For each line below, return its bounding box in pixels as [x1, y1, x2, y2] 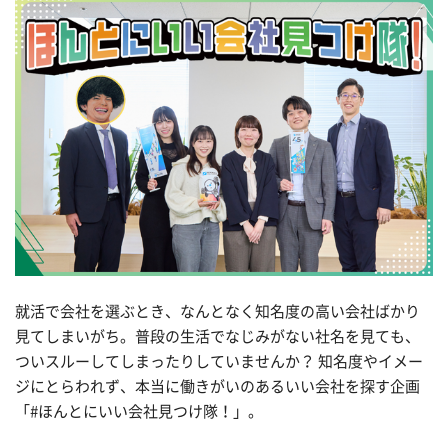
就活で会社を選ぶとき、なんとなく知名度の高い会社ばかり [15, 303, 420, 319]
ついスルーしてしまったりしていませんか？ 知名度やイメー [15, 353, 423, 369]
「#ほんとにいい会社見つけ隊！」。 [15, 403, 263, 419]
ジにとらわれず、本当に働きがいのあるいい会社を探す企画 [15, 378, 420, 394]
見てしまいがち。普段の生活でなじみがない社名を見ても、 [15, 328, 420, 344]
